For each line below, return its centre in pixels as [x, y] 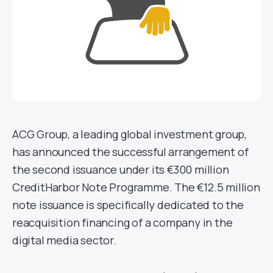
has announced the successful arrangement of [130, 152]
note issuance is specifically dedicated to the [128, 205]
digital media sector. [64, 240]
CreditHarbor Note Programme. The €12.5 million [136, 187]
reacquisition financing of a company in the [122, 223]
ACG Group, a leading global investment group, [129, 134]
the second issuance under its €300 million [121, 170]
